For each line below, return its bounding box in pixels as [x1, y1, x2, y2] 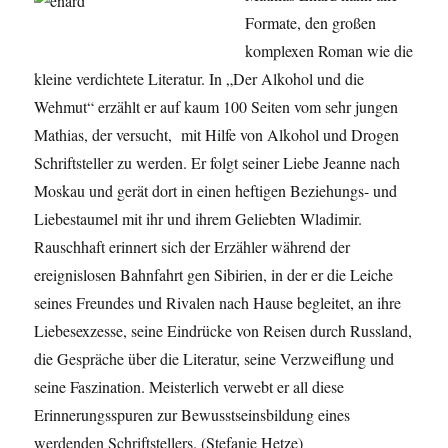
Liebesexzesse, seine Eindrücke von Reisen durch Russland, [34, 319, 413, 341]
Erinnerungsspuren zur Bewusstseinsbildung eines [34, 403, 351, 425]
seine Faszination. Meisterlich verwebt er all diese [34, 375, 345, 397]
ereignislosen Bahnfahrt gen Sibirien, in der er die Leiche [34, 263, 394, 285]
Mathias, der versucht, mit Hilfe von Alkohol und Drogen [34, 123, 400, 145]
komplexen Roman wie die [245, 39, 414, 61]
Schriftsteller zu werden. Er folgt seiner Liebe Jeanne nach [34, 151, 401, 173]
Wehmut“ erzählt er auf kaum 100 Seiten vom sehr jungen [34, 95, 399, 117]
